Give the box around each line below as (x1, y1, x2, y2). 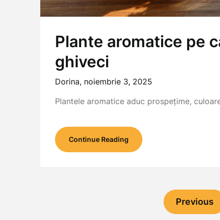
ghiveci (55, 52, 109, 71)
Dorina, (55, 76, 84, 86)
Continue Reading (69, 135, 129, 143)
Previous (175, 196, 214, 207)
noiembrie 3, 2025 (84, 76, 152, 86)
